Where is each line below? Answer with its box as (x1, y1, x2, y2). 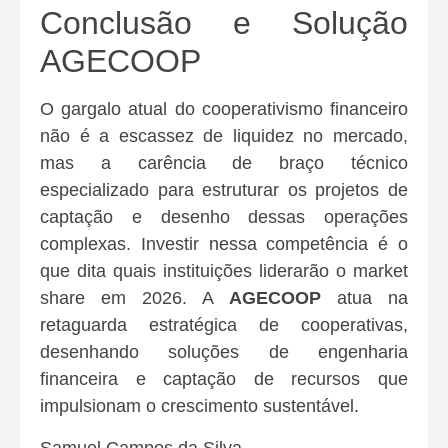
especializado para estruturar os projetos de (40, 180, 408, 201)
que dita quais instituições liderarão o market (40, 261, 408, 282)
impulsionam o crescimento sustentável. (40, 396, 359, 417)
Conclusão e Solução (40, 5, 408, 42)
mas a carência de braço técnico (40, 153, 408, 174)
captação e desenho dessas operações (40, 207, 408, 228)
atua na (321, 288, 408, 309)
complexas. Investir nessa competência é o (40, 234, 408, 255)
